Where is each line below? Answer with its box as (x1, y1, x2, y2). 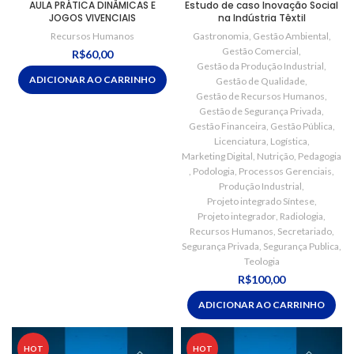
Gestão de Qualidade (216, 75, 305, 88)
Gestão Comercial (222, 45, 299, 58)
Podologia (193, 165, 235, 178)
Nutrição (257, 150, 294, 163)
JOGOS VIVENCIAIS (49, 11, 136, 25)
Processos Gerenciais (239, 165, 332, 178)
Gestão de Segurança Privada (199, 105, 322, 118)
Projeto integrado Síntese (206, 195, 314, 208)
